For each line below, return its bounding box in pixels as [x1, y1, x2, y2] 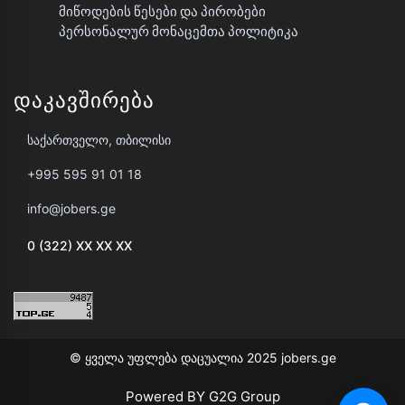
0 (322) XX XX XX [27, 237, 132, 253]
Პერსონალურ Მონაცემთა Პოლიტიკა [59, 22, 298, 40]
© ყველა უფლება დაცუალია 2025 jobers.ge [69, 349, 336, 365]
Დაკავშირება [14, 82, 155, 114]
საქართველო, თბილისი [27, 131, 171, 147]
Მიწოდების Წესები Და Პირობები [59, 2, 266, 20]
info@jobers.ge [27, 200, 116, 216]
